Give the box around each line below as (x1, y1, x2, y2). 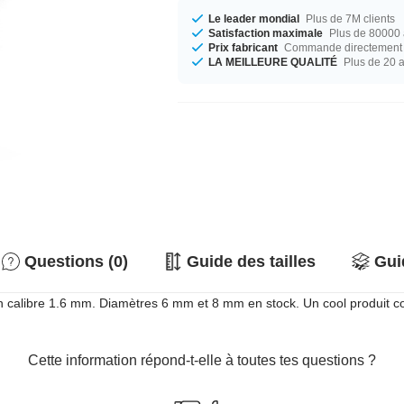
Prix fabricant (208, 41, 279, 54)
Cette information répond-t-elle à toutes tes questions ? (28, 353, 376, 368)
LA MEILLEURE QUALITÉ (208, 55, 338, 69)
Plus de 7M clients (306, 12, 396, 25)
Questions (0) (24, 252, 128, 271)
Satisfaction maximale (208, 26, 324, 40)
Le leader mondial (208, 12, 303, 25)
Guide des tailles (187, 252, 316, 271)
